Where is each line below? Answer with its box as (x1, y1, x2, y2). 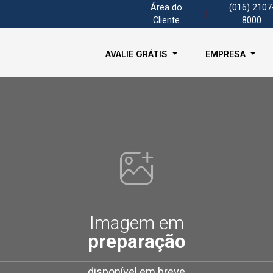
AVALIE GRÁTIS (105, 49, 171, 59)
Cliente (152, 15, 180, 26)
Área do (150, 2, 182, 13)
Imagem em (89, 212, 184, 233)
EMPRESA (205, 49, 249, 59)
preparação (88, 230, 185, 253)
